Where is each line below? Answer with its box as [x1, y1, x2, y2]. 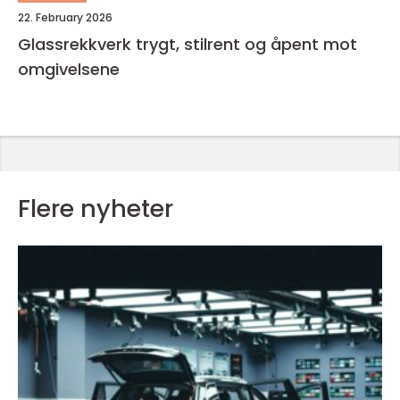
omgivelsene [18, 58, 120, 80]
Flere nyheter [18, 192, 173, 225]
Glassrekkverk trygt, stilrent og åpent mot [18, 33, 136, 55]
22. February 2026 [18, 10, 112, 25]
